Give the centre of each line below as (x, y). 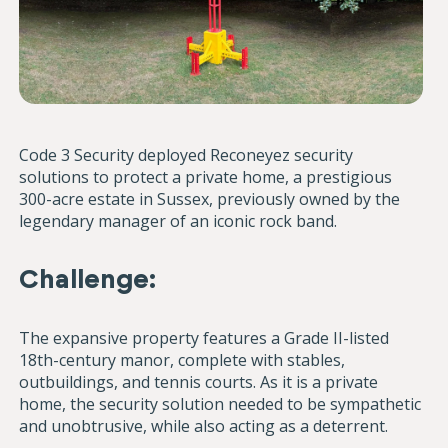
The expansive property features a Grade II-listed (204, 338)
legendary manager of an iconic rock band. (178, 221)
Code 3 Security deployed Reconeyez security (186, 155)
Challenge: (88, 279)
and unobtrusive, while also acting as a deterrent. (204, 426)
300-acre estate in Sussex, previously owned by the (210, 199)
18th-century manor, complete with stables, (182, 360)
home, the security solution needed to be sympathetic (220, 404)
